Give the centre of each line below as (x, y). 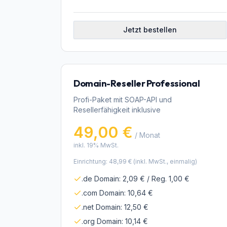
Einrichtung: (91, 161)
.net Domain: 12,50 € (115, 207)
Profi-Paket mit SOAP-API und (123, 100)
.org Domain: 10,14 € (115, 221)
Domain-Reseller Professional (137, 83)
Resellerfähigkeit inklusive (117, 110)
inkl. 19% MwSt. (96, 145)
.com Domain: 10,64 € (117, 193)
